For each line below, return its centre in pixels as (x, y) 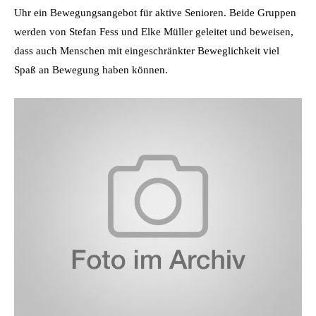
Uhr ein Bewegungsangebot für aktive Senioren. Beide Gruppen (155, 12)
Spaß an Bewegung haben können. (91, 69)
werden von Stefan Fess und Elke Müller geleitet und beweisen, (154, 31)
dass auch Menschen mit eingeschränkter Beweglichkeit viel (147, 50)
